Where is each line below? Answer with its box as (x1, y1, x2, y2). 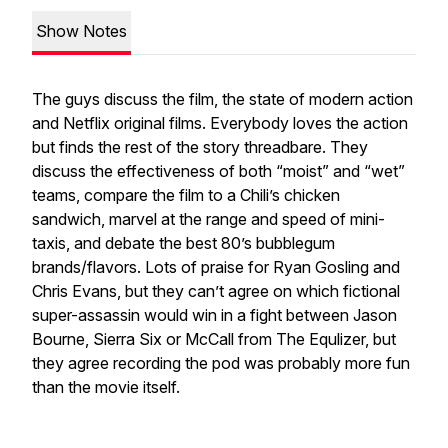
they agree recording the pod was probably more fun (32, 353, 410, 373)
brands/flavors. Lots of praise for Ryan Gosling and (32, 257, 400, 277)
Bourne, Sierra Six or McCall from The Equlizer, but (32, 329, 396, 349)
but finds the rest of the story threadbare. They (32, 137, 368, 157)
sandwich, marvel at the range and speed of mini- (32, 209, 385, 229)
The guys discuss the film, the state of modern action (32, 89, 413, 109)
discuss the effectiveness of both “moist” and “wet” (32, 161, 405, 181)
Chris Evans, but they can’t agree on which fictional (32, 281, 400, 301)
